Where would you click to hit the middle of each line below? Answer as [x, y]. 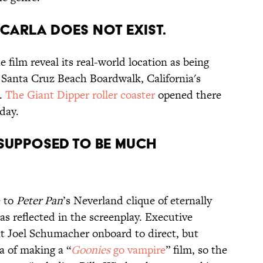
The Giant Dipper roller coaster [80, 95]
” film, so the [196, 250]
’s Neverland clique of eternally [137, 201]
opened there [188, 95]
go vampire [138, 250]
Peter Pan [40, 201]
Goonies [91, 250]
